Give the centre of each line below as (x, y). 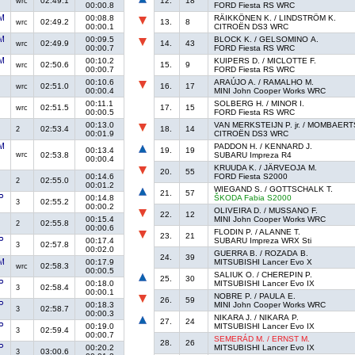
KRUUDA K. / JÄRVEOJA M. (266, 168)
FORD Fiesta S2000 (251, 177)
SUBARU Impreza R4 (253, 155)
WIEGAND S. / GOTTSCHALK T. (274, 189)
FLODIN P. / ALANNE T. (258, 232)
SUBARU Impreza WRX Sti (263, 241)
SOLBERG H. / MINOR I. (260, 104)
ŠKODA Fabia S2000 (253, 198)
